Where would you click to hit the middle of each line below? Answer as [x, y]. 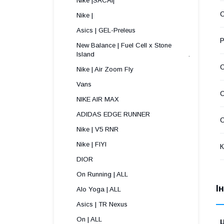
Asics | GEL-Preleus [106, 30]
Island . [133, 54]
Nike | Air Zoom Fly [105, 69]
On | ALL [89, 219]
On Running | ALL [102, 174]
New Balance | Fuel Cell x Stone [124, 45]
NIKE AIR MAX [98, 99]
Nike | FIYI [91, 144]
